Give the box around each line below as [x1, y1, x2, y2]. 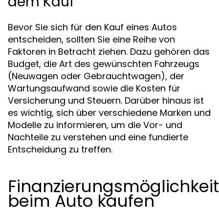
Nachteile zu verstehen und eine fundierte [8, 131, 188, 143]
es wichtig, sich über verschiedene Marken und [8, 107, 211, 119]
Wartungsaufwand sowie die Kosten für [8, 82, 180, 94]
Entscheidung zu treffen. [8, 143, 112, 155]
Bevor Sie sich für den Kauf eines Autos [8, 21, 177, 33]
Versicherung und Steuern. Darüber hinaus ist [8, 94, 204, 107]
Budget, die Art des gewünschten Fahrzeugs [8, 58, 199, 70]
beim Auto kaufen [8, 189, 154, 213]
